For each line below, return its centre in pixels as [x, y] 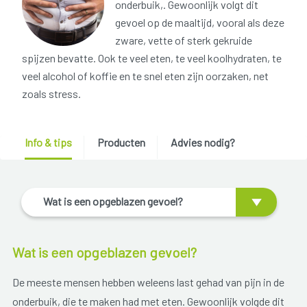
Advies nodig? [202, 143]
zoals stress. [51, 94]
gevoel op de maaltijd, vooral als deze [200, 23]
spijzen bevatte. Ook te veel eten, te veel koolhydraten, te [152, 58]
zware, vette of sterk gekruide [184, 40]
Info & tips [48, 143]
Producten [121, 143]
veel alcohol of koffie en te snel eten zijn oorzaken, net [145, 76]
